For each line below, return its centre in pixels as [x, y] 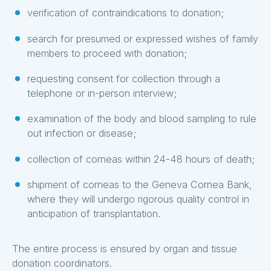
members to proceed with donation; [107, 53]
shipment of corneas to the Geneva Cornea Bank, [139, 185]
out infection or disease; [81, 133]
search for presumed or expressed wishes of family [142, 38]
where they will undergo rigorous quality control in [138, 199]
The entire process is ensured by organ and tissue [125, 249]
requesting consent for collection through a [123, 78]
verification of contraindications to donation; [125, 13]
